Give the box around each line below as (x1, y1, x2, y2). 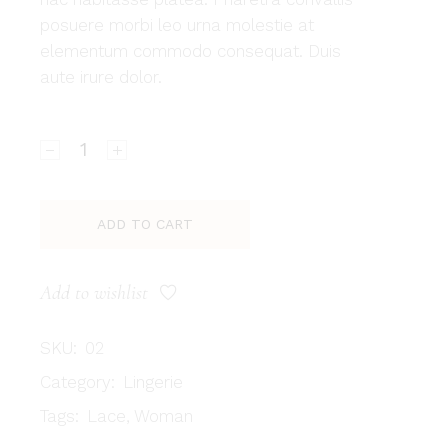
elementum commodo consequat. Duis (40, 41, 342, 62)
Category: (40, 372, 116, 393)
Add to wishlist (40, 281, 149, 306)
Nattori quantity (39, 121, 160, 142)
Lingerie (123, 372, 184, 393)
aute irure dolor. (40, 67, 163, 88)
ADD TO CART (97, 216, 194, 233)
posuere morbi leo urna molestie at (40, 15, 315, 36)
